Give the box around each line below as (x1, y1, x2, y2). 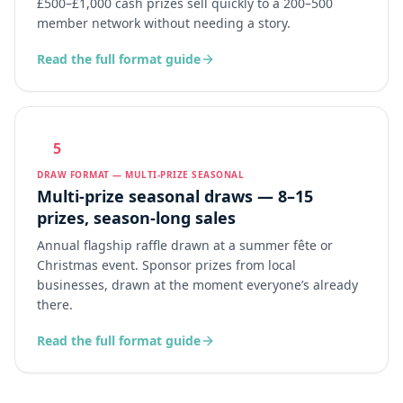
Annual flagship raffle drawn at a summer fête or (37, 237, 333, 254)
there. (37, 296, 73, 313)
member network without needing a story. (37, 14, 291, 31)
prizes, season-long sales (37, 207, 236, 228)
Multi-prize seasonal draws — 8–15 (37, 185, 313, 207)
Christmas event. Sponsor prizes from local (37, 256, 296, 273)
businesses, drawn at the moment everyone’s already (37, 276, 358, 293)
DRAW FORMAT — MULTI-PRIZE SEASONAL (37, 168, 244, 181)
